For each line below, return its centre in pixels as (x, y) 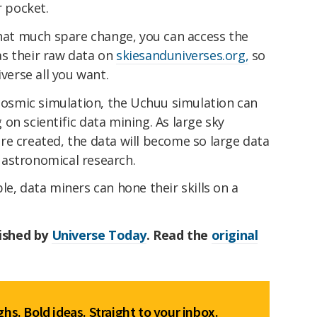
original (235, 235)
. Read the (179, 235)
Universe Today (99, 235)
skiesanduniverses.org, (183, 55)
